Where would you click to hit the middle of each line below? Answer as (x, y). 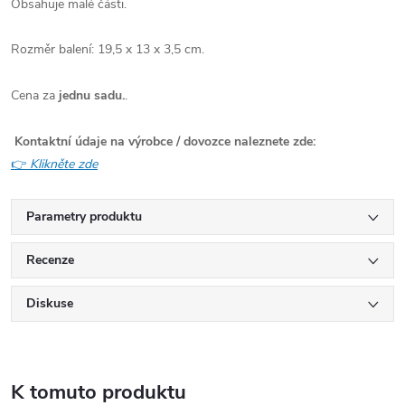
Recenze (50, 259)
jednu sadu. (92, 95)
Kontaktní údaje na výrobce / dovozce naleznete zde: (165, 141)
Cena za (35, 95)
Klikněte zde (64, 164)
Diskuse (50, 303)
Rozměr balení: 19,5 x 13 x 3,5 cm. (108, 49)
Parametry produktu (84, 216)
